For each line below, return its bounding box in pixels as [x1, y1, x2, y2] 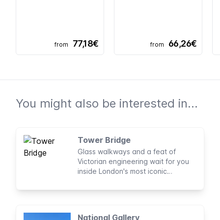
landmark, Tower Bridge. [78, 177, 159, 186]
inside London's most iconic [78, 167, 167, 176]
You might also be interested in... [16, 96, 198, 111]
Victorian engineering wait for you [78, 157, 189, 166]
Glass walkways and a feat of [78, 147, 176, 156]
